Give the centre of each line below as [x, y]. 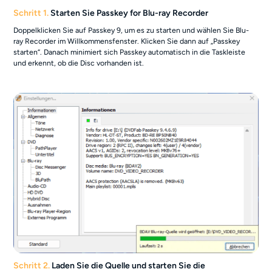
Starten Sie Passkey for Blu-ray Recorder [129, 13]
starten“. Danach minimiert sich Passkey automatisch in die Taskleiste [130, 52]
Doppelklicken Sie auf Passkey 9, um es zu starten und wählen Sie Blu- [131, 30]
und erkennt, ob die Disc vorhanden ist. [79, 63]
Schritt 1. [31, 13]
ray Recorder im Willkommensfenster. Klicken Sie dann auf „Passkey [127, 41]
